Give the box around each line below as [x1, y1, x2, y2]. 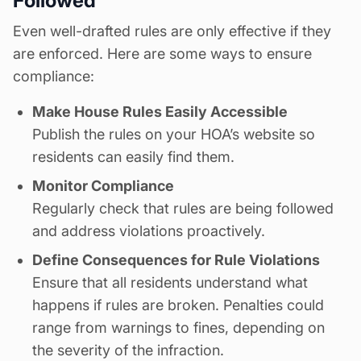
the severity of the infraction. [32, 342, 224, 359]
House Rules [74, 103, 162, 121]
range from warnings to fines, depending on [32, 319, 325, 337]
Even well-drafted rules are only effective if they [13, 23, 331, 40]
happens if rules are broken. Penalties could [32, 297, 324, 314]
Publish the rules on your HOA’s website [32, 126, 295, 143]
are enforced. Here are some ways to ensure [13, 45, 312, 63]
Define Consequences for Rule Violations [32, 251, 320, 269]
